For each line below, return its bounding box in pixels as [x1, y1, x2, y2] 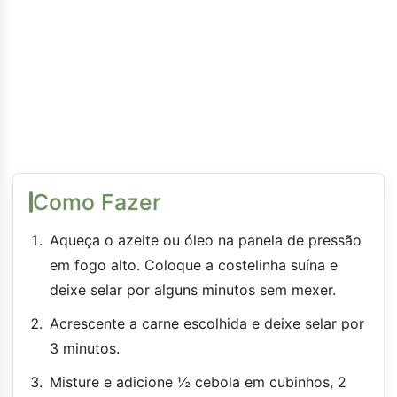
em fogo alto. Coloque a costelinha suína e [50, 255, 338, 274]
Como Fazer [33, 188, 161, 215]
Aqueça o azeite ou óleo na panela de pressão [50, 230, 362, 249]
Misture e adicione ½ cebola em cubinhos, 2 [50, 372, 346, 391]
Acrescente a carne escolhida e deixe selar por [50, 314, 364, 332]
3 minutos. [50, 339, 120, 357]
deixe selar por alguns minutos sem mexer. [50, 280, 336, 299]
